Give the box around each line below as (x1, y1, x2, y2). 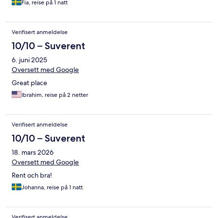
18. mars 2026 (12, 148, 54, 157)
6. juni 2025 (12, 55, 47, 65)
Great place (12, 78, 47, 88)
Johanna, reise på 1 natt (21, 183, 83, 192)
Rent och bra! (12, 171, 52, 180)
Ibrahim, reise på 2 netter (21, 91, 88, 99)
